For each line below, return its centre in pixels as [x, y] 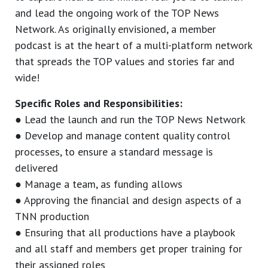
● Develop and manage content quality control [123, 136]
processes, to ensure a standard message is [114, 152]
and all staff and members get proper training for [129, 249]
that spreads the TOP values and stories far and [125, 62]
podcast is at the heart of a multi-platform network [133, 45]
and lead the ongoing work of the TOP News [117, 13]
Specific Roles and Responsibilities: [99, 103]
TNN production [52, 217]
